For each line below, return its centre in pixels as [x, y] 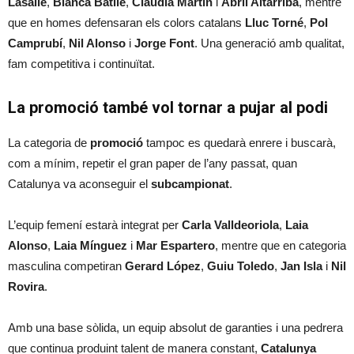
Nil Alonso [97, 43]
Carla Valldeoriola [230, 224]
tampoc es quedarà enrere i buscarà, [239, 142]
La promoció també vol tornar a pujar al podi [168, 107]
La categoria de [49, 142]
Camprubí [35, 43]
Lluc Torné [274, 22]
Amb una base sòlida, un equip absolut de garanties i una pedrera [175, 327]
